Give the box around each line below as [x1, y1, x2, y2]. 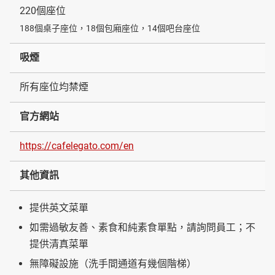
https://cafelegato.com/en [20, 140, 134, 152]
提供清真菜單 [29, 238, 88, 250]
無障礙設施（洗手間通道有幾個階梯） [29, 258, 196, 270]
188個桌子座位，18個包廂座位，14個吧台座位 [20, 23, 200, 34]
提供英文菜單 [29, 202, 88, 214]
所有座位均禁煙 [20, 81, 88, 93]
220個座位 [20, 5, 66, 17]
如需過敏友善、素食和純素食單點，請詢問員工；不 [29, 222, 255, 234]
